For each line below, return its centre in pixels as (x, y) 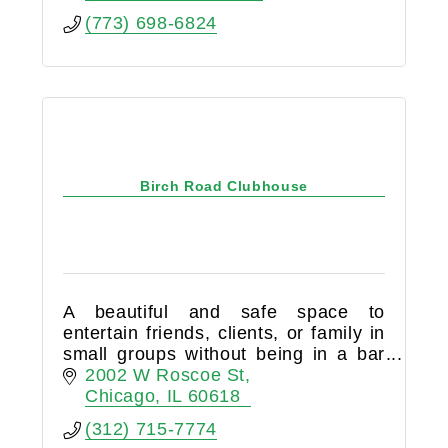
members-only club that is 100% (224, 395)
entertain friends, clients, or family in (224, 332)
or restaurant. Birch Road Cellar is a (224, 374)
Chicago (120, 396)
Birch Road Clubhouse (224, 186)
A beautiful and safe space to (224, 311)
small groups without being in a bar (224, 353)
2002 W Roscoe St (165, 375)
